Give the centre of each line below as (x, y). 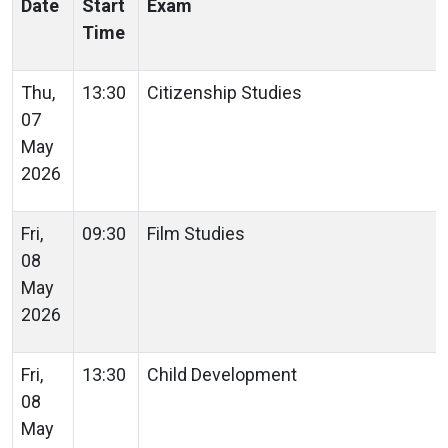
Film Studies (198, 233)
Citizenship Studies (226, 92)
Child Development (224, 374)
